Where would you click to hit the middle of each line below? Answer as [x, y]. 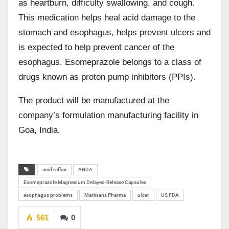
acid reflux [54, 169]
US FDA [170, 195]
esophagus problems [48, 195]
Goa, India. [39, 130]
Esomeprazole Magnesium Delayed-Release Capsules [85, 182]
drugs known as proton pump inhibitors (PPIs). [107, 77]
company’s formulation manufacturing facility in [108, 115]
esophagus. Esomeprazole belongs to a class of [110, 62]
